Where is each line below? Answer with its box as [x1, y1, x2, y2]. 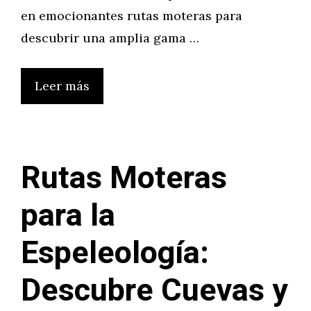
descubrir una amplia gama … [21, 30, 199, 46]
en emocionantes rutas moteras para [21, 8, 242, 24]
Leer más [35, 78, 90, 94]
